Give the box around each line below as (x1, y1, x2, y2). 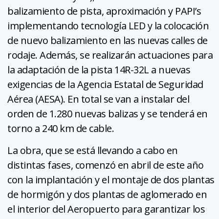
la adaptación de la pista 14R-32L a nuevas (7, 63, 190, 76)
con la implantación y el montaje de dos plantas (7, 173, 215, 186)
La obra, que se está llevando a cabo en (7, 143, 178, 157)
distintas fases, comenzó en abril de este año (7, 158, 204, 172)
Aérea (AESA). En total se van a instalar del (7, 92, 189, 106)
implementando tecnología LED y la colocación (7, 19, 209, 32)
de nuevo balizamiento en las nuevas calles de (7, 33, 208, 47)
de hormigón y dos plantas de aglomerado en (7, 187, 207, 201)
